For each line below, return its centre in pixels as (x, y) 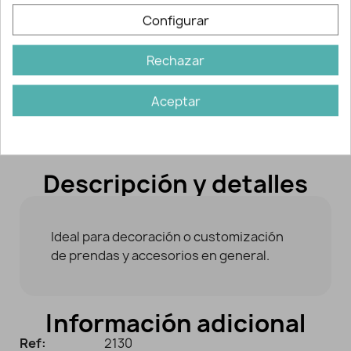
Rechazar (175, 61)
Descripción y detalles (175, 183)
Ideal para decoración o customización (167, 236)
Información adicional (175, 323)
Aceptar (175, 101)
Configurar (175, 20)
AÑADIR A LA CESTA (175, 33)
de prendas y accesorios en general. (160, 255)
